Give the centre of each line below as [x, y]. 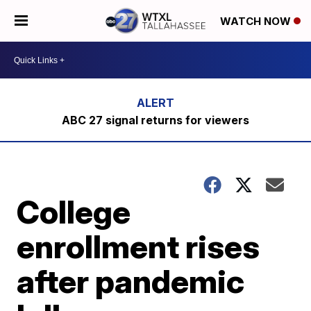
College [74, 212]
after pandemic [131, 281]
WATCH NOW [257, 22]
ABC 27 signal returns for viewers [155, 120]
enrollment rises [138, 246]
